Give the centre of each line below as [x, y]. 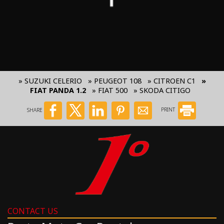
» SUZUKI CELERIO [50, 80]
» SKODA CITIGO [162, 90]
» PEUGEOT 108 [114, 80]
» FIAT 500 [109, 90]
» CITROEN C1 [171, 80]
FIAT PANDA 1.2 [58, 90]
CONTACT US [33, 211]
